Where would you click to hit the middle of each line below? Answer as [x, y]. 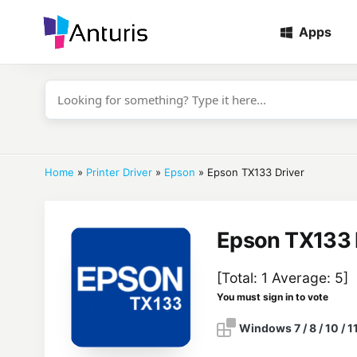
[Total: [239, 278]
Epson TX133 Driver [256, 172]
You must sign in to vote [273, 297]
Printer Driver [119, 172]
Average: [301, 278]
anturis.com [67, 62]
